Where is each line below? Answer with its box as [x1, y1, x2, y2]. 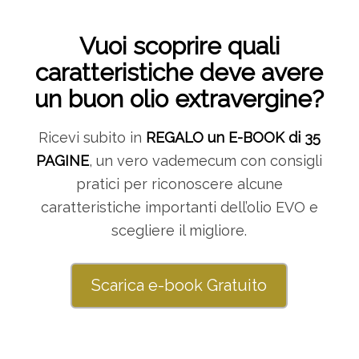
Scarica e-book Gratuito [91, 275, 268, 295]
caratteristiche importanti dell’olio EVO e [40, 199, 318, 216]
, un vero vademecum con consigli [89, 152, 323, 170]
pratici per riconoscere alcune [75, 175, 283, 193]
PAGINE [36, 152, 90, 170]
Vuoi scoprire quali [79, 32, 280, 61]
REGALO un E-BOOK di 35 [145, 129, 321, 147]
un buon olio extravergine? [34, 85, 325, 114]
